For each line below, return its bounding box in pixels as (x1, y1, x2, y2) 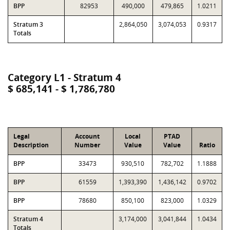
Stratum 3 (13, 20, 43, 29)
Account (75, 132, 100, 141)
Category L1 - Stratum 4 (8, 71, 121, 84)
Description (13, 141, 49, 149)
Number (74, 141, 100, 149)
